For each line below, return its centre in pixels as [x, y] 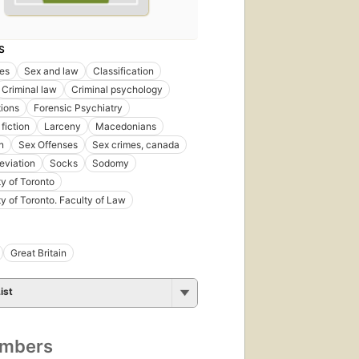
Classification [123, 71]
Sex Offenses [48, 144]
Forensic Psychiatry [78, 107]
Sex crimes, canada [136, 144]
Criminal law [29, 89]
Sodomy [111, 163]
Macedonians [126, 126]
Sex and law [51, 71]
